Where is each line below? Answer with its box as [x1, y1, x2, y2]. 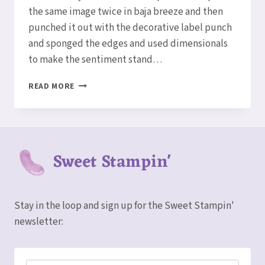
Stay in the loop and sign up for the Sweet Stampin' [14, 199, 234, 214]
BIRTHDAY [74, 91, 116, 102]
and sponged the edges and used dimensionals [28, 37, 228, 51]
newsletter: [14, 215, 63, 230]
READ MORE [28, 80, 75, 92]
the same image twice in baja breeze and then [28, 5, 223, 20]
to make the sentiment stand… [28, 53, 162, 67]
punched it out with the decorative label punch [28, 21, 232, 35]
